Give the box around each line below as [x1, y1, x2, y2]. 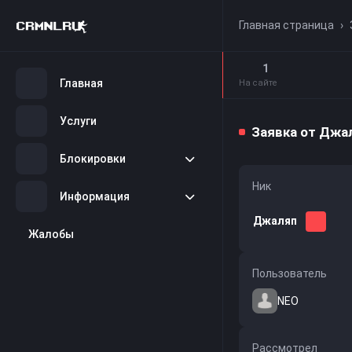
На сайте [239, 78, 277, 88]
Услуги [60, 114, 97, 127]
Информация [60, 189, 130, 203]
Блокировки [60, 152, 126, 165]
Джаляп [253, 214, 299, 227]
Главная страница [239, 19, 334, 31]
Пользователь [252, 267, 327, 280]
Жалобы [28, 227, 74, 240]
